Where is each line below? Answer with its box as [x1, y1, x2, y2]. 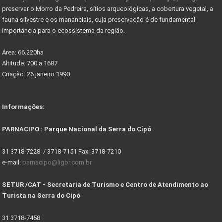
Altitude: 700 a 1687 [2, 59, 57, 67]
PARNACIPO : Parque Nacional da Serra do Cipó [2, 125, 151, 133]
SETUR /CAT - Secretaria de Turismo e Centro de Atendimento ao [2, 180, 208, 188]
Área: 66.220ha [2, 48, 44, 56]
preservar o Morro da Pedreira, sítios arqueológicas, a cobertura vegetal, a [2, 4, 213, 12]
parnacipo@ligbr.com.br [22, 158, 92, 166]
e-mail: [2, 158, 22, 166]
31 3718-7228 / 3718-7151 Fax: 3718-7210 [2, 147, 121, 155]
